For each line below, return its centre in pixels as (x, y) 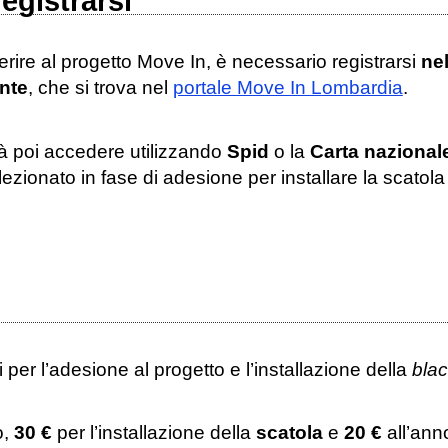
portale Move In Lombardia (287, 88)
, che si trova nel (100, 88)
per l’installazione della (153, 433)
